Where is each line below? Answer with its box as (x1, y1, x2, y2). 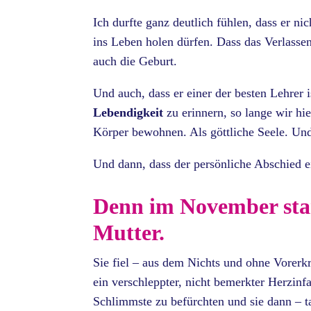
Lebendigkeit (93, 106, 164, 120)
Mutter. (93, 220, 165, 246)
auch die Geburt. (93, 54, 178, 69)
